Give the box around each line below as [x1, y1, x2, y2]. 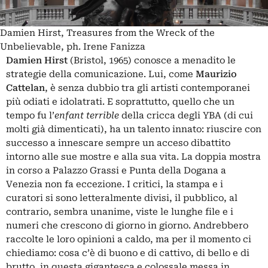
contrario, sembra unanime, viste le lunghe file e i [6, 206, 233, 217]
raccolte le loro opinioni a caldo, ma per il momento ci [6, 234, 251, 245]
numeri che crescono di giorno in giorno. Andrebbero [6, 220, 248, 231]
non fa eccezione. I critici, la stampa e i [42, 179, 223, 190]
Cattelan [6, 83, 45, 93]
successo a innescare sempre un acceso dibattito [6, 138, 230, 148]
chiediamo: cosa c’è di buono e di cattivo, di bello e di [6, 248, 249, 258]
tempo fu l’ [6, 110, 54, 121]
